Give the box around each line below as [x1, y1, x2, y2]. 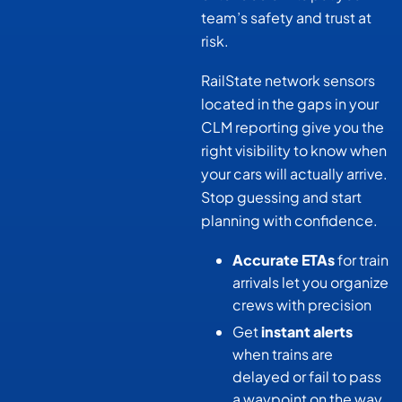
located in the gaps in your [201, 94, 379, 114]
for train [335, 250, 389, 270]
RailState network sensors [201, 71, 375, 91]
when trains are [232, 345, 333, 364]
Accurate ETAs [232, 250, 335, 270]
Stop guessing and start [201, 188, 362, 207]
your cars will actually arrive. [201, 164, 388, 184]
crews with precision [232, 295, 371, 315]
